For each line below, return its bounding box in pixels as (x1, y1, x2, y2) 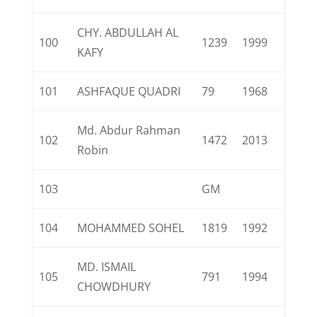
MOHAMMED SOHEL (77, 220, 185, 236)
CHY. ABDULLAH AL (77, 25, 179, 40)
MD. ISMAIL (77, 259, 137, 275)
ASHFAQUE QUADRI (77, 83, 181, 99)
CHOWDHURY (77, 279, 151, 294)
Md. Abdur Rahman (77, 122, 181, 138)
